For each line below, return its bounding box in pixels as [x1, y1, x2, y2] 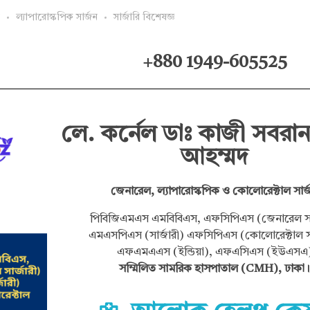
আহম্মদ [181, 146, 249, 170]
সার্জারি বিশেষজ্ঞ [113, 12, 175, 22]
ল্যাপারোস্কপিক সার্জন [16, 12, 98, 22]
